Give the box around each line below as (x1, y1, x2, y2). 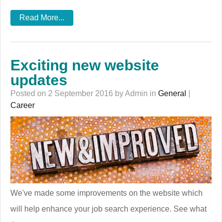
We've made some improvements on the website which (10, 188, 203, 197)
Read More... (19, 13, 64, 22)
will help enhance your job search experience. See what (10, 204, 207, 213)
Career (10, 101, 35, 110)
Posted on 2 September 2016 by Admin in (10, 89, 158, 98)
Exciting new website (10, 56, 159, 73)
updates (10, 71, 67, 88)
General (158, 89, 186, 98)
